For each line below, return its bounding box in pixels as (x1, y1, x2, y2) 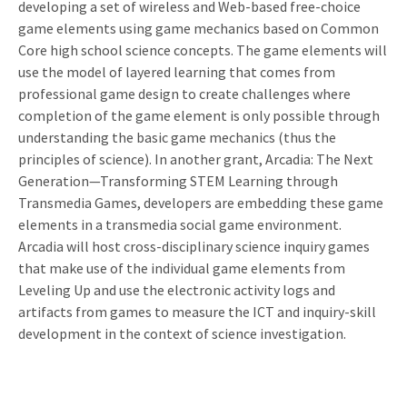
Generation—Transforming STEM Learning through (18, 171, 338, 190)
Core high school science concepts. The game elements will (18, 40, 387, 59)
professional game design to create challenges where (18, 84, 351, 103)
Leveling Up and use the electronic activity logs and (18, 280, 335, 299)
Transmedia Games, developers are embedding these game (18, 193, 383, 212)
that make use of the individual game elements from (18, 258, 345, 277)
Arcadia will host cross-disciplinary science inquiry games (18, 236, 370, 255)
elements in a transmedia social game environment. (18, 214, 342, 233)
